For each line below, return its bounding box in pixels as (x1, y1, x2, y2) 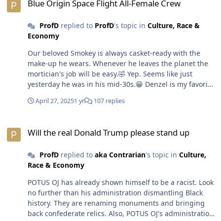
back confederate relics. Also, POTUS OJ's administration (28, 209, 109, 219)
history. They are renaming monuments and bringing (28, 198, 205, 208)
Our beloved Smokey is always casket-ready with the (28, 48, 200, 58)
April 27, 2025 (36, 97, 74, 106)
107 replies (92, 97, 125, 106)
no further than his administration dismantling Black (28, 188, 203, 198)
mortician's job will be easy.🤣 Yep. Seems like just (28, 69, 127, 79)
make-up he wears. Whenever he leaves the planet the (28, 59, 208, 69)
